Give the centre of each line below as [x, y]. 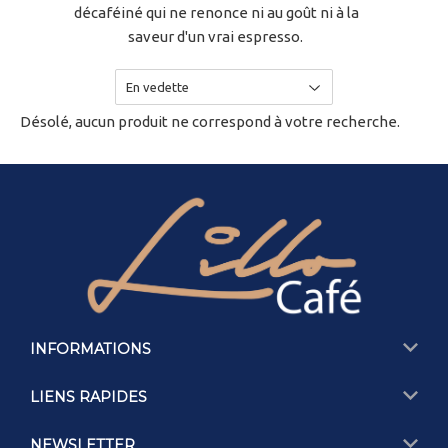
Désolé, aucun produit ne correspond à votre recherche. [210, 121]
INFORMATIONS [90, 348]
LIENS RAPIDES [88, 396]
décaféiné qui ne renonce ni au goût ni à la [216, 12]
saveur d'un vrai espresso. [216, 36]
